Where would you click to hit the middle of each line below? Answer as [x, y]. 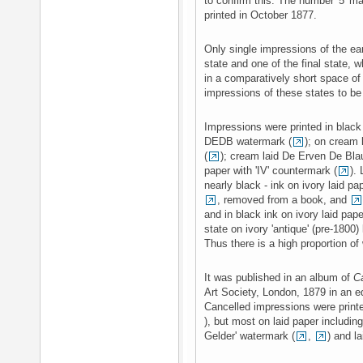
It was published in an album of [279, 278]
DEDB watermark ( [248, 141]
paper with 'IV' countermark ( [271, 171]
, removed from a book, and [284, 200]
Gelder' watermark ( [250, 336]
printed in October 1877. [261, 15]
